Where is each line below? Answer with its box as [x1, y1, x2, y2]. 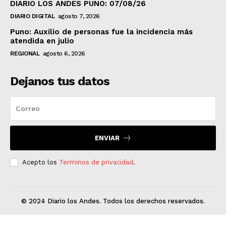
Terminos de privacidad [59, 158, 133, 166]
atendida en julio [10, 36, 74, 45]
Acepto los [22, 158, 59, 166]
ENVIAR [94, 134, 120, 142]
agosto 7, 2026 [58, 12, 100, 20]
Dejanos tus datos [10, 74, 109, 88]
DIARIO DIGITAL [10, 12, 54, 20]
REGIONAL [10, 49, 39, 57]
